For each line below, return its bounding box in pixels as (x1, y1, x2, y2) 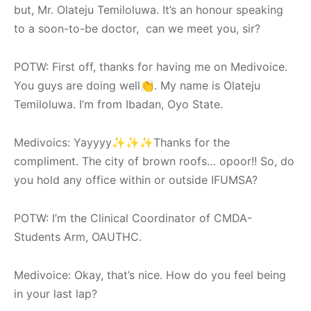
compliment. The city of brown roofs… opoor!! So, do (14, 153, 294, 168)
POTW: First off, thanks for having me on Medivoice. (14, 59, 287, 74)
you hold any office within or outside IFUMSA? (14, 172, 258, 187)
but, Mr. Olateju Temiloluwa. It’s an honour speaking (14, 2, 283, 17)
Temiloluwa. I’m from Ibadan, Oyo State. (14, 96, 223, 111)
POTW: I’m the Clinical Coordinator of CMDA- (14, 210, 252, 225)
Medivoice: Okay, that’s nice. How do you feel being (14, 267, 286, 282)
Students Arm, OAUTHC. (14, 229, 142, 244)
